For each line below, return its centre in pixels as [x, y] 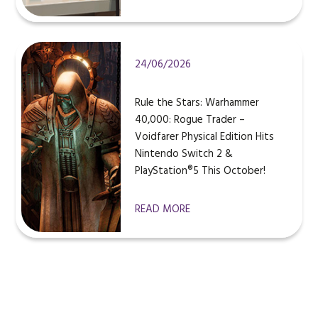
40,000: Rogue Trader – [190, 120]
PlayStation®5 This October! [201, 171]
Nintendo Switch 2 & [184, 154]
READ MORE [163, 210]
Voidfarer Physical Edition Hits [205, 137]
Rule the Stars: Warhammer [197, 103]
